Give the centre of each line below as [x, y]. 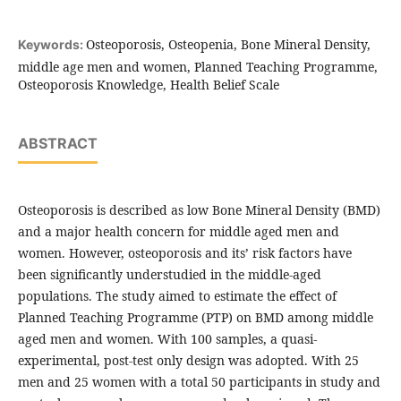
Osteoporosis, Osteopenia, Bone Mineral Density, [228, 45]
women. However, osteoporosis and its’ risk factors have [184, 253]
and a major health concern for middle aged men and [178, 232]
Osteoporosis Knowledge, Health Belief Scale [148, 85]
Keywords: [51, 45]
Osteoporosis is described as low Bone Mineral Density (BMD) [199, 210]
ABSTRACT [57, 144]
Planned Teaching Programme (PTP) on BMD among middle [195, 318]
